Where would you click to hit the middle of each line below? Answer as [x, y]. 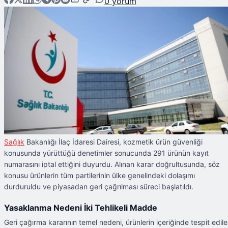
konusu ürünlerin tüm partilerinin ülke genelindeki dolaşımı [99, 176]
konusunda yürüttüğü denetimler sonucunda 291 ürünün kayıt [106, 153]
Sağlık [14, 142]
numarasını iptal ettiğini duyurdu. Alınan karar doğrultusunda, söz [112, 164]
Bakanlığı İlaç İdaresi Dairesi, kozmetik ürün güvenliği [113, 142]
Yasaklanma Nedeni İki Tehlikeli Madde [81, 207]
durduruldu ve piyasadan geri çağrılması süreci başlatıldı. [99, 187]
